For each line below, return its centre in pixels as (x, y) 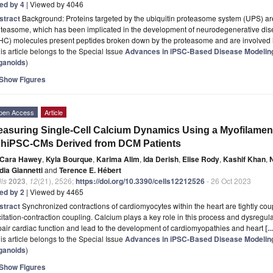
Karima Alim (118, 159)
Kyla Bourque (69, 159)
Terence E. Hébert (90, 170)
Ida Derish (161, 159)
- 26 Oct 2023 (228, 180)
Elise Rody (201, 159)
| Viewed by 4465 (54, 191)
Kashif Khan (244, 159)
